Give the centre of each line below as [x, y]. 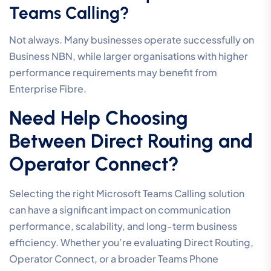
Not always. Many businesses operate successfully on [132, 40]
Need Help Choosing [99, 118]
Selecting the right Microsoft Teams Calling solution [127, 194]
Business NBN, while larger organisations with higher [129, 56]
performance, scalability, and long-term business [123, 226]
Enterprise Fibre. [48, 89]
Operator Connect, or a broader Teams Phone [114, 259]
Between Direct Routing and [131, 141]
